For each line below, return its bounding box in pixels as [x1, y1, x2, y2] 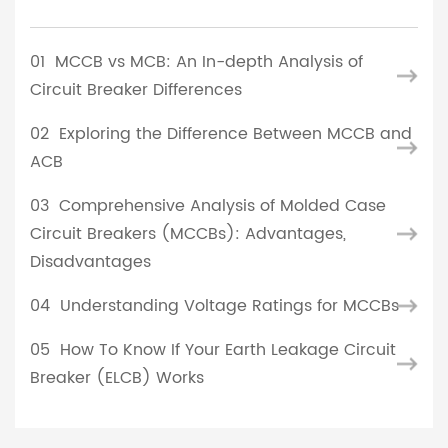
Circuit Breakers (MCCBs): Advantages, [30, 221, 346, 248]
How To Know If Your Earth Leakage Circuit [55, 337, 396, 364]
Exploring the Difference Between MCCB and [54, 121, 412, 148]
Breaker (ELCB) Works [30, 365, 204, 392]
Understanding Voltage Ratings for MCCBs [55, 293, 399, 320]
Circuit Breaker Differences [30, 77, 242, 104]
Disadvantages [30, 249, 151, 276]
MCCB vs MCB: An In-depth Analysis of [50, 49, 363, 76]
